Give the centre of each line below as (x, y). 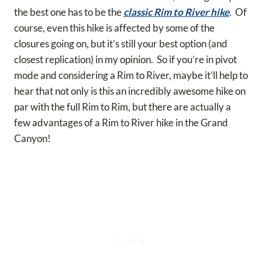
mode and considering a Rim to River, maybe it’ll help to (131, 75)
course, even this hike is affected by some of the (114, 27)
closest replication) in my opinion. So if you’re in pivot (125, 59)
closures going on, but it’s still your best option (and (121, 43)
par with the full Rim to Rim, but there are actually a (123, 106)
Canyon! (32, 138)
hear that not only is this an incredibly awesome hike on (130, 91)
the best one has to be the (69, 12)
